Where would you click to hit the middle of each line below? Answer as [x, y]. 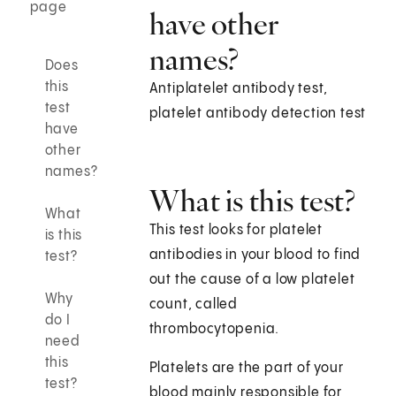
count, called [194, 305]
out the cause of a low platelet [252, 280]
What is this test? [252, 201]
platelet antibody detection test [258, 114]
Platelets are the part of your [246, 369]
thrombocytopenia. [214, 330]
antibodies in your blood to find [255, 255]
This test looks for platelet [236, 231]
